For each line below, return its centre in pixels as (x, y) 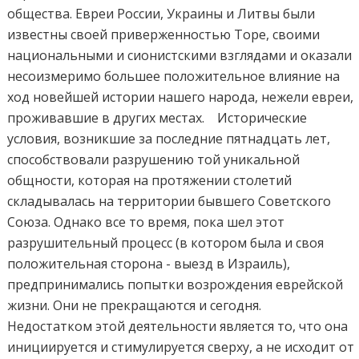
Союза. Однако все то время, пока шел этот (146, 222)
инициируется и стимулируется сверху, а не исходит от (181, 347)
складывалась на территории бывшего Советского (169, 201)
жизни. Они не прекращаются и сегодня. (141, 305)
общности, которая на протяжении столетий (150, 180)
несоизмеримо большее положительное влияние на (174, 76)
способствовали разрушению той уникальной (154, 159)
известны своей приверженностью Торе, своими (164, 34)
